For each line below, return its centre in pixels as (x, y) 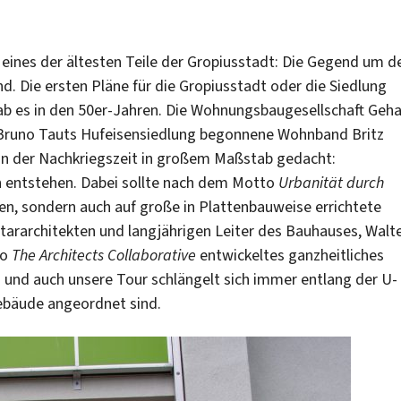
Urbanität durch (331, 183)
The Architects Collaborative (106, 256)
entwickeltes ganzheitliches (292, 256)
